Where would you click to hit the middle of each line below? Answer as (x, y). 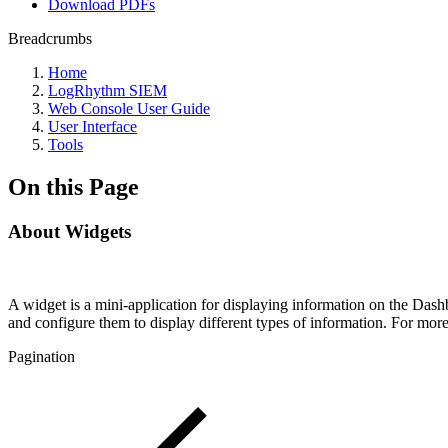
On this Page (73, 186)
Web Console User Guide (129, 108)
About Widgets (69, 231)
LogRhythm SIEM (107, 90)
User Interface (92, 126)
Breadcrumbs (50, 38)
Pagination (41, 356)
